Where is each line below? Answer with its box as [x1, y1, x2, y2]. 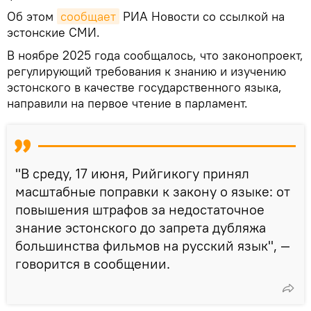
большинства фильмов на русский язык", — [15, 236, 290, 254]
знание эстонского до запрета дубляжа [15, 218, 266, 236]
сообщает [60, 8, 116, 24]
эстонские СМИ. [7, 24, 100, 40]
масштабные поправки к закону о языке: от [15, 182, 290, 200]
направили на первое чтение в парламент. [7, 94, 248, 111]
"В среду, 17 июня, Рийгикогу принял [15, 164, 249, 182]
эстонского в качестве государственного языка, [7, 78, 282, 95]
